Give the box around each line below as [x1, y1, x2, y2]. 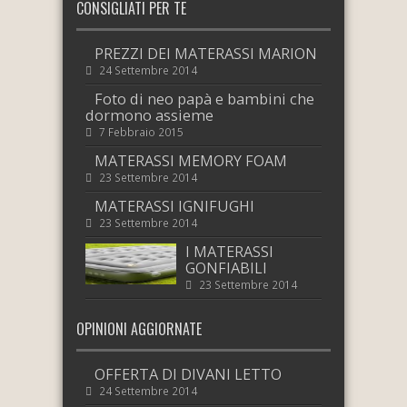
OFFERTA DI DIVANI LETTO [94, 364, 282, 384]
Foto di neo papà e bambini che [94, 89, 314, 109]
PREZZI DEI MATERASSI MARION [94, 44, 317, 64]
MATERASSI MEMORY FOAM [94, 151, 287, 171]
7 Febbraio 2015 [99, 124, 184, 139]
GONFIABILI [185, 258, 267, 278]
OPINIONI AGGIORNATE [76, 318, 202, 340]
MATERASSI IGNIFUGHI [94, 196, 254, 216]
